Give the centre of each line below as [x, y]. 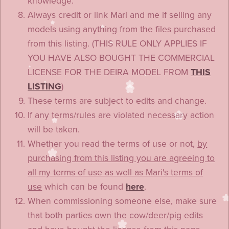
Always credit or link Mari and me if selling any [120, 15]
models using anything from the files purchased [122, 29]
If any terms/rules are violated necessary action [121, 115]
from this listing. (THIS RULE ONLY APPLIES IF [118, 43]
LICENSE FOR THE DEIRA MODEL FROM [109, 72]
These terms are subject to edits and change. [117, 101]
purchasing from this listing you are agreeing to [121, 158]
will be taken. [54, 129]
